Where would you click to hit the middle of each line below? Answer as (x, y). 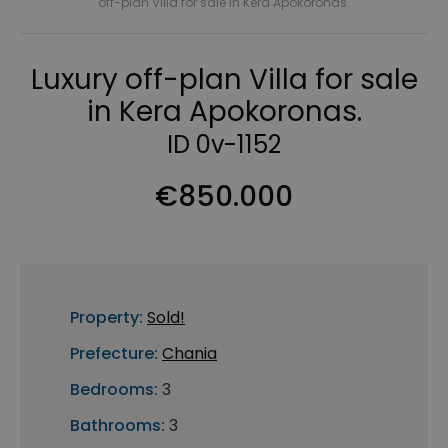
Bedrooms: (114, 390)
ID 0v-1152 (224, 145)
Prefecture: (114, 354)
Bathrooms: (117, 426)
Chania (189, 354)
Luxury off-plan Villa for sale (224, 80)
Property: (106, 318)
